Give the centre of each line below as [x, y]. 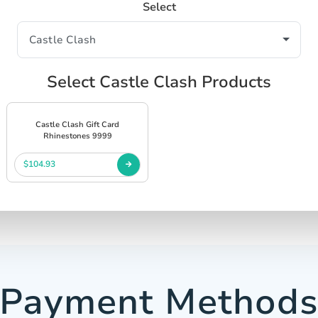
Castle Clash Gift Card [77, 124]
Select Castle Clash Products [159, 82]
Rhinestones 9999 [77, 136]
